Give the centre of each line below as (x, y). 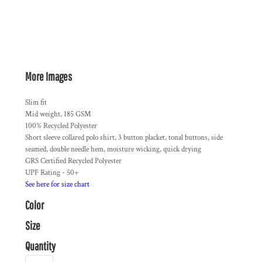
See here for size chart (57, 185)
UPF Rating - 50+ (52, 173)
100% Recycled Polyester (61, 126)
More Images (49, 76)
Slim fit (36, 103)
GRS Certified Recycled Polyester (73, 161)
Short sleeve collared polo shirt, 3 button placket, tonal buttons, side (124, 138)
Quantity (40, 246)
